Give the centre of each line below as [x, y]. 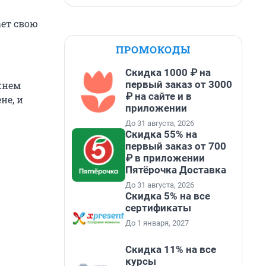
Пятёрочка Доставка [176, 170]
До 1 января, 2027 [157, 223]
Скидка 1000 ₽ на [168, 72]
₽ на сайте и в [159, 96]
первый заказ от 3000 [179, 84]
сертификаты [158, 208]
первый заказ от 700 [176, 146]
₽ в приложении [165, 158]
